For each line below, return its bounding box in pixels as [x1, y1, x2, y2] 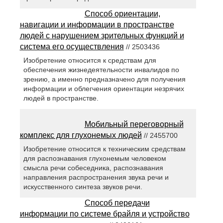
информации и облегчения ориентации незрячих [23, 84, 184, 93]
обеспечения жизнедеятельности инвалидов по [23, 65, 179, 74]
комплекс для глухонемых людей [19, 130, 142, 139]
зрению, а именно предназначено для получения [23, 75, 186, 83]
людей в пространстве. [23, 94, 99, 102]
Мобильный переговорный [84, 119, 184, 128]
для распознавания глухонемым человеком [23, 154, 166, 162]
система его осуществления [19, 42, 124, 51]
